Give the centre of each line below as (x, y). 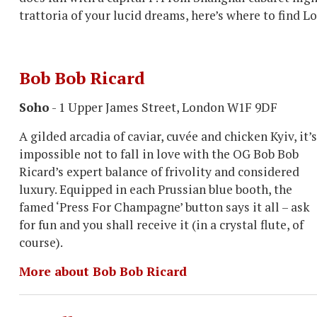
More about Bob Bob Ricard (103, 271)
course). (41, 242)
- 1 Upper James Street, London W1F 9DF (163, 107)
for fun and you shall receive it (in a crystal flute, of (161, 225)
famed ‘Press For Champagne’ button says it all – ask (165, 207)
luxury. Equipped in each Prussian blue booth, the (156, 189)
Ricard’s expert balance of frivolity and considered (159, 172)
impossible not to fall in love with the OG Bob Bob (159, 154)
